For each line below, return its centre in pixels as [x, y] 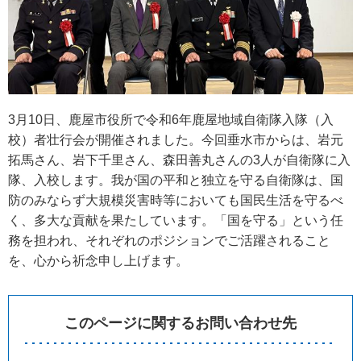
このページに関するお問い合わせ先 [180, 324]
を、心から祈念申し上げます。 [98, 261]
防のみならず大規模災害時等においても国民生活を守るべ [176, 201]
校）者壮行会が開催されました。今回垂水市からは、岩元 [176, 140]
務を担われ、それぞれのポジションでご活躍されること [169, 241]
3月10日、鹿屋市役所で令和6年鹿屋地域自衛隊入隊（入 [171, 120]
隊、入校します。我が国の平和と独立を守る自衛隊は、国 [176, 180]
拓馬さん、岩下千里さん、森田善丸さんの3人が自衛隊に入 [179, 160]
